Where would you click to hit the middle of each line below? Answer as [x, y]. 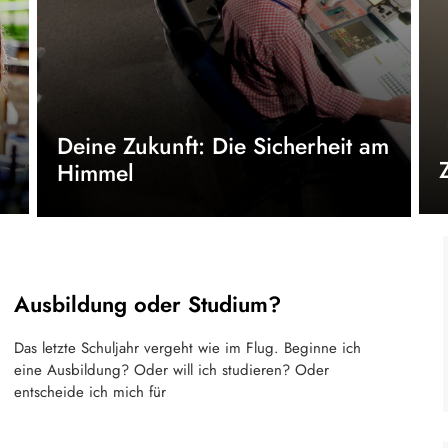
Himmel [95, 173]
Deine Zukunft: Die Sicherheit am [222, 146]
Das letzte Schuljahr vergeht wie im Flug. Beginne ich [187, 348]
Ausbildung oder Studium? [147, 304]
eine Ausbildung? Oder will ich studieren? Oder [171, 370]
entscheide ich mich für [90, 392]
